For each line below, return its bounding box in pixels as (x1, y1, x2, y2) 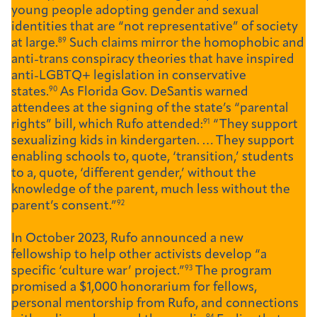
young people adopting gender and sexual (11, 4, 259, 18)
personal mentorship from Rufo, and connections (11, 297, 299, 311)
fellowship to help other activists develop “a (11, 248, 267, 263)
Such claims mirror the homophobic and (67, 37, 304, 51)
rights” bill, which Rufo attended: (11, 118, 203, 132)
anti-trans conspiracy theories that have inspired (11, 53, 294, 67)
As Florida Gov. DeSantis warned (57, 86, 248, 100)
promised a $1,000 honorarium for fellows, (11, 281, 257, 295)
